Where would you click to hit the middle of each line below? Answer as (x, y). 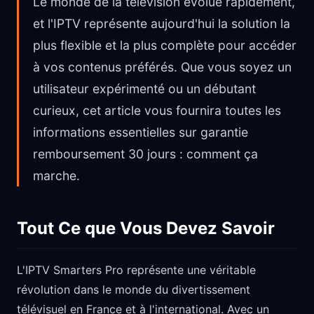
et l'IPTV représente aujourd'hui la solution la (162, 23)
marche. (56, 176)
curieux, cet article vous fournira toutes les (157, 110)
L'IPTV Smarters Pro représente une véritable (136, 270)
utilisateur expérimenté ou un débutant (144, 89)
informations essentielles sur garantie (141, 132)
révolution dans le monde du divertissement (134, 289)
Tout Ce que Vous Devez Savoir (146, 228)
